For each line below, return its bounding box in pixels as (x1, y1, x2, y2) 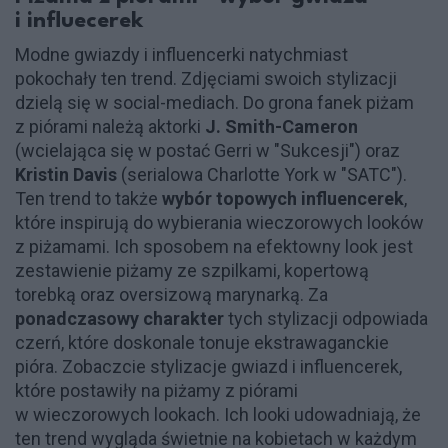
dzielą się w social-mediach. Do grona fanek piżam (15, 92, 414, 114)
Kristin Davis (15, 164, 117, 186)
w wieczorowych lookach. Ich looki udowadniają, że (15, 404, 421, 426)
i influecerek (15, 10, 143, 33)
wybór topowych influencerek (162, 188, 404, 210)
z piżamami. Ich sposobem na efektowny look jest (15, 236, 413, 258)
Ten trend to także (15, 188, 162, 210)
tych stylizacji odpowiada (224, 308, 428, 330)
